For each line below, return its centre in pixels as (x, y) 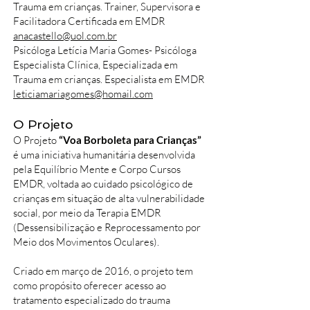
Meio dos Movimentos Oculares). (86, 242)
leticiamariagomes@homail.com (83, 94)
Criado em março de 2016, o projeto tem (103, 271)
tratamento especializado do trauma (92, 300)
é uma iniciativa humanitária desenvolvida (104, 155)
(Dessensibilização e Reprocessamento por (107, 227)
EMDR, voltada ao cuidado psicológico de (103, 184)
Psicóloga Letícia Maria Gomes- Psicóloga (105, 50)
